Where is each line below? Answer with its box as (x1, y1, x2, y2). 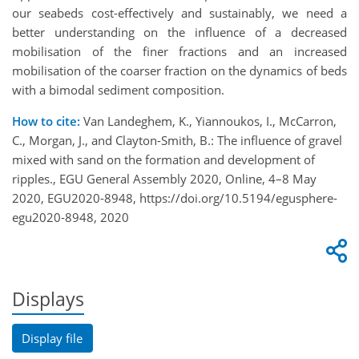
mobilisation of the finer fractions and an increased (12, 43, 347, 60)
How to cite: (12, 113, 80, 130)
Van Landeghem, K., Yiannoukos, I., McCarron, (80, 113, 337, 130)
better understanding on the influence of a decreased (12, 24, 347, 41)
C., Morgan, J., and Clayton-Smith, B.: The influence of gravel (12, 132, 342, 149)
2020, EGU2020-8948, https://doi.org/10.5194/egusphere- (12, 190, 337, 207)
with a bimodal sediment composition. (12, 82, 224, 99)
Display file (22, 329, 83, 346)
